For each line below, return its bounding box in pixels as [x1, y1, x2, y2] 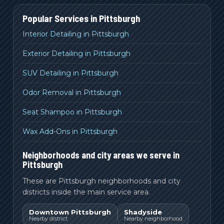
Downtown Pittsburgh [29, 207, 111, 216]
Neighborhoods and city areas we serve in [22, 149, 179, 160]
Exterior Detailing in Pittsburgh [22, 48, 130, 58]
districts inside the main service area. [22, 187, 150, 196]
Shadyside [124, 207, 162, 216]
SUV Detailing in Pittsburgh [22, 68, 118, 77]
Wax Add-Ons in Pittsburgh [22, 126, 117, 136]
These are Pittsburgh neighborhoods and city [22, 176, 180, 185]
